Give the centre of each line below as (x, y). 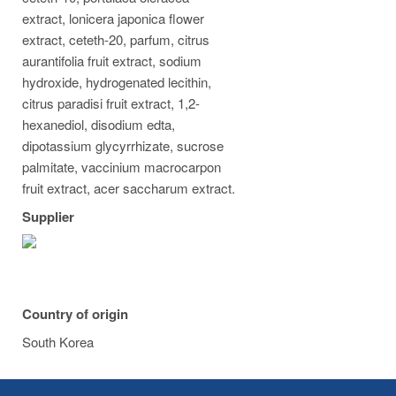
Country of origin (75, 314)
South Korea (58, 342)
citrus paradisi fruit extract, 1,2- (111, 103)
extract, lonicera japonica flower (113, 18)
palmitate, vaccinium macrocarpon (122, 167)
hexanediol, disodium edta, (99, 124)
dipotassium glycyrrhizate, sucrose (123, 145)
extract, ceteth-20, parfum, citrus (116, 39)
